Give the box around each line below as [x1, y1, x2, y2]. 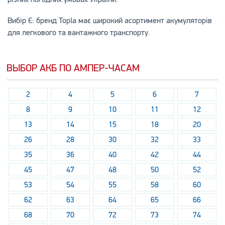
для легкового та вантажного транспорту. [7, 28, 150, 38]
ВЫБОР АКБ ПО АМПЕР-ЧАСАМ [7, 62, 140, 75]
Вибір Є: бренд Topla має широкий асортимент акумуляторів [7, 16, 212, 26]
